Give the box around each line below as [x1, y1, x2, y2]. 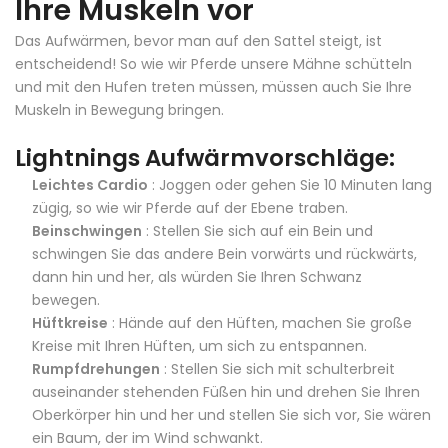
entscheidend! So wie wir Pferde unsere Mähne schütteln [15, 54, 412, 74]
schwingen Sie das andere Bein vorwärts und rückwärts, [32, 244, 417, 264]
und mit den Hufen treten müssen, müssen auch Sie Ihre [15, 77, 412, 97]
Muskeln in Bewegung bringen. [15, 100, 224, 120]
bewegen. [32, 290, 100, 310]
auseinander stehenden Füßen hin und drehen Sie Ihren [32, 382, 420, 402]
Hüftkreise [32, 313, 108, 333]
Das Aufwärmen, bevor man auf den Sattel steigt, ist [15, 31, 382, 51]
